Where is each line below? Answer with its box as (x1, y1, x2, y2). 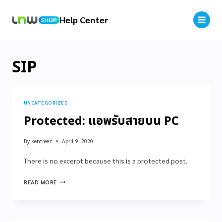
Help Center (59, 13, 109, 25)
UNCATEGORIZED (24, 100, 68, 106)
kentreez (31, 137, 53, 145)
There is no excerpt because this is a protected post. (24, 156, 187, 165)
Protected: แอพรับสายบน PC (24, 112, 179, 130)
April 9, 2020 (62, 137, 94, 145)
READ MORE (24, 178, 57, 186)
